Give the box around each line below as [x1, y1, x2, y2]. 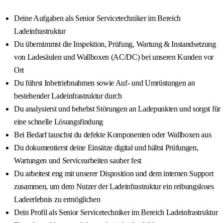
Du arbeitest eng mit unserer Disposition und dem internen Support [14, 169, 214, 178]
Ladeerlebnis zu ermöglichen [14, 195, 101, 204]
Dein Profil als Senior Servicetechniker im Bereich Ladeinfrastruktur [14, 208, 218, 217]
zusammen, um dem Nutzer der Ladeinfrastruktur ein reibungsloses [14, 182, 214, 191]
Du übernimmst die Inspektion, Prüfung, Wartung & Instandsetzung [14, 40, 216, 49]
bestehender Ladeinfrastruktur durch [14, 92, 122, 101]
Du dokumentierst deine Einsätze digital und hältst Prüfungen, [14, 143, 199, 152]
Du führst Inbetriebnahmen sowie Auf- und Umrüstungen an [14, 79, 195, 88]
